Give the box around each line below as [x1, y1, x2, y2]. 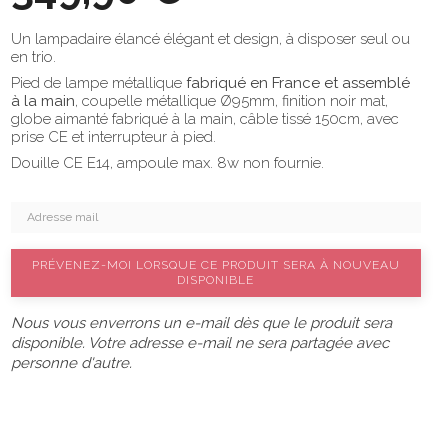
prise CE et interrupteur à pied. [11, 128, 216, 146]
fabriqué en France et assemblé [186, 74, 410, 92]
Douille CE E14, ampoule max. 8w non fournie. [11, 154, 324, 172]
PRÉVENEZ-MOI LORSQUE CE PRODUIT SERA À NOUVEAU [31, 258, 400, 272]
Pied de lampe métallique [11, 74, 186, 92]
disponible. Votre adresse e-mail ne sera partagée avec [11, 334, 389, 352]
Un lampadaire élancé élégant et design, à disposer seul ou [11, 30, 410, 48]
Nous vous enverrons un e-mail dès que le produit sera [11, 314, 392, 332]
